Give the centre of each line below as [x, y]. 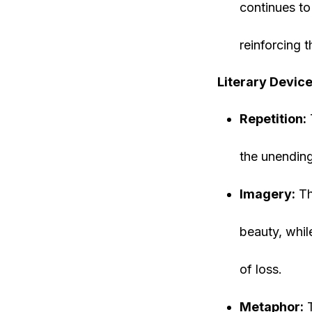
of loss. [261, 269]
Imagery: [267, 194]
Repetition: [273, 119]
